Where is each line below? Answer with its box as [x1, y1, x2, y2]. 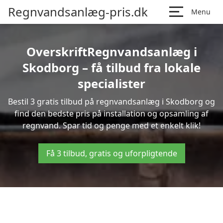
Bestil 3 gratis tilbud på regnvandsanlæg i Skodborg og [8, 96, 215, 107]
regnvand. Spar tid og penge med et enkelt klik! [22, 120, 201, 131]
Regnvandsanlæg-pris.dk [8, 3, 148, 20]
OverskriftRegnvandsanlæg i [26, 43, 197, 60]
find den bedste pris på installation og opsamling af [14, 108, 209, 119]
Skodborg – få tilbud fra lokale [22, 59, 201, 76]
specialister [78, 75, 145, 92]
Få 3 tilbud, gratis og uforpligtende [46, 148, 177, 159]
